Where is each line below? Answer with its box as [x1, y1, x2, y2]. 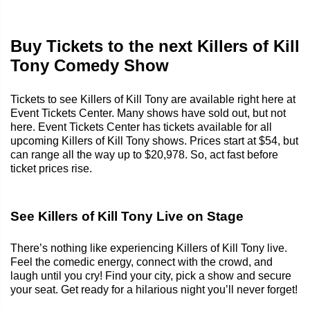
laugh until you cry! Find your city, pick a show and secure [10, 269, 291, 282]
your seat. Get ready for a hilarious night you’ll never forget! [10, 283, 298, 295]
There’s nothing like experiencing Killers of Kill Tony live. [10, 241, 287, 254]
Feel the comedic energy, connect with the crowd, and [10, 255, 273, 268]
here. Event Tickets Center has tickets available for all [10, 120, 272, 133]
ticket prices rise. [10, 162, 92, 174]
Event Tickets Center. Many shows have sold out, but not [10, 107, 286, 119]
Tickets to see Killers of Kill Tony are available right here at [10, 93, 295, 105]
